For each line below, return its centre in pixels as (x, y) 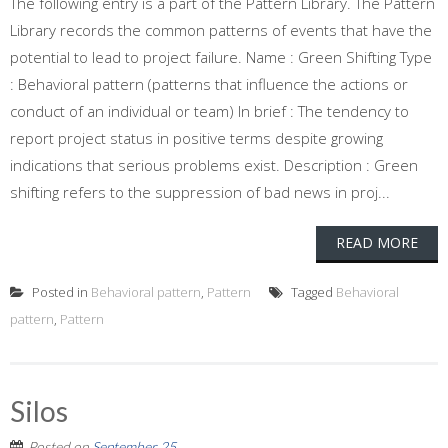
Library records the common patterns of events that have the (221, 30)
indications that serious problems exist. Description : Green (214, 165)
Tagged (312, 292)
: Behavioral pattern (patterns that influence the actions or (209, 84)
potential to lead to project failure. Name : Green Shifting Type (221, 57)
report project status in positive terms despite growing (196, 138)
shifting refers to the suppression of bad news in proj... (200, 192)
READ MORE (377, 242)
